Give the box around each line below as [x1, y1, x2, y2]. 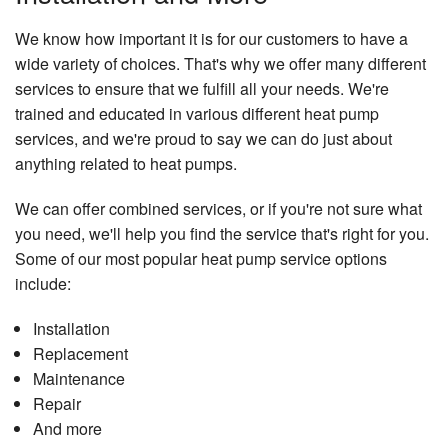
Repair [32, 392, 81, 416]
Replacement [32, 342, 128, 366]
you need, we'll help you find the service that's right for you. [15, 222, 429, 246]
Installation [32, 317, 110, 341]
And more [32, 417, 102, 441]
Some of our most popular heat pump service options [15, 247, 387, 271]
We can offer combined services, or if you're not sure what [15, 197, 422, 221]
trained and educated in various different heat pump [15, 102, 379, 126]
